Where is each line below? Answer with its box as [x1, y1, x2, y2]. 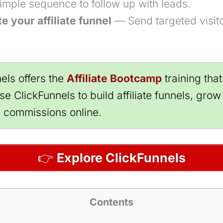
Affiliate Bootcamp [67, 72, 162, 85]
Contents [90, 196, 133, 209]
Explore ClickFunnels [56, 150, 186, 166]
